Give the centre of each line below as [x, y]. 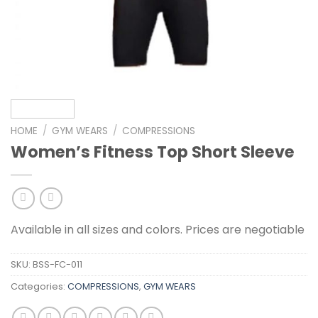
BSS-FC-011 [57, 265]
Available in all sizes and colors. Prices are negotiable [158, 230]
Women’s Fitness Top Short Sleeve [153, 152]
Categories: [39, 287]
